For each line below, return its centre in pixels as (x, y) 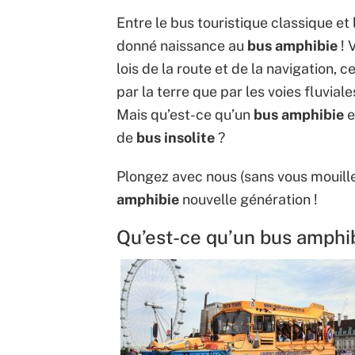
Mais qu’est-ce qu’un (185, 115)
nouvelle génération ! (248, 200)
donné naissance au (182, 46)
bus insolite (176, 138)
